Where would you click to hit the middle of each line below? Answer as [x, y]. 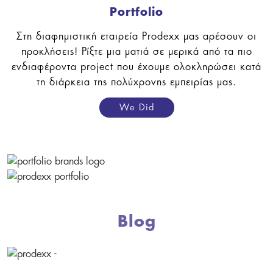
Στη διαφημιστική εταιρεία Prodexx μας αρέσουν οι [136, 36]
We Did [136, 107]
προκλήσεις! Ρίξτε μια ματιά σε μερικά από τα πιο [136, 51]
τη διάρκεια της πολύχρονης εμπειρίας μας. [136, 81]
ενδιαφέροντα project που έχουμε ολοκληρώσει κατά [136, 66]
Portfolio [136, 12]
